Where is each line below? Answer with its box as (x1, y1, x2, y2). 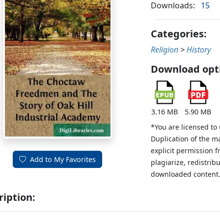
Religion (151, 44, 179, 55)
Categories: (151, 27, 207, 41)
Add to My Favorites (30, 155, 96, 165)
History (187, 44, 211, 55)
